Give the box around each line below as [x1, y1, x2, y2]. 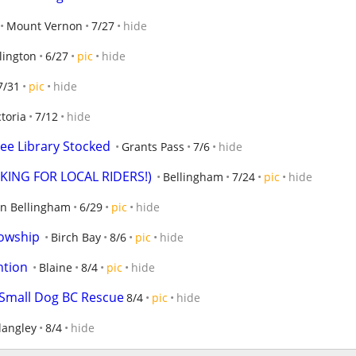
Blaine [39, 260, 72, 275]
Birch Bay [51, 230, 101, 245]
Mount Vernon [6, 18, 83, 33]
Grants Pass [122, 139, 184, 154]
